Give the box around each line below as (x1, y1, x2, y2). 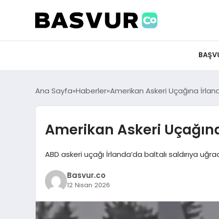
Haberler (76, 86, 107, 96)
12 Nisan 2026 (66, 180, 110, 190)
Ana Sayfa (35, 86, 72, 96)
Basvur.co (66, 170, 106, 180)
